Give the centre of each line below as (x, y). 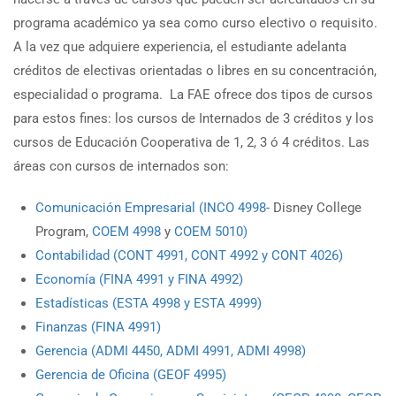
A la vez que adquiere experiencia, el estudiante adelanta (180, 46)
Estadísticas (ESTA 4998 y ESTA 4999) (148, 303)
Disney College (317, 207)
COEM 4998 (126, 231)
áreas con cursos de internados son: (121, 166)
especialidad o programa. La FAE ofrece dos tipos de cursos (193, 94)
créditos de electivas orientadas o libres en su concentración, (195, 70)
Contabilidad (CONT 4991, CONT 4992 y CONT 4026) (189, 255)
